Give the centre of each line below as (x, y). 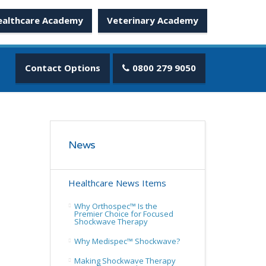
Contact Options (63, 68)
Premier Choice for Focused (123, 214)
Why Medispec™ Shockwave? (127, 241)
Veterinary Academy (153, 20)
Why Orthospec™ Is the (115, 206)
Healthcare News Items (117, 183)
